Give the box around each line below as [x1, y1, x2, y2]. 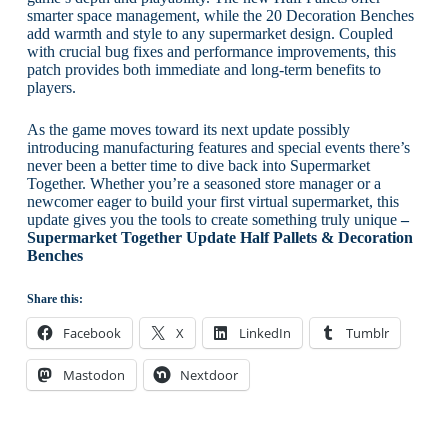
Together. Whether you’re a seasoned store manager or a [26, 174, 381, 192]
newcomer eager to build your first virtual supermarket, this [26, 192, 399, 210]
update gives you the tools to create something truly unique [26, 210, 397, 228]
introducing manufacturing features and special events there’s [26, 138, 410, 156]
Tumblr [345, 323, 389, 342]
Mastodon [62, 365, 125, 384]
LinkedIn [238, 323, 291, 342]
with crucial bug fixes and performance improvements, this [26, 42, 396, 60]
